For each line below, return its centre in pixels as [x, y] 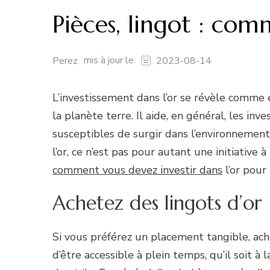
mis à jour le [110, 60]
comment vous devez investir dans [137, 170]
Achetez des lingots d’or [157, 203]
